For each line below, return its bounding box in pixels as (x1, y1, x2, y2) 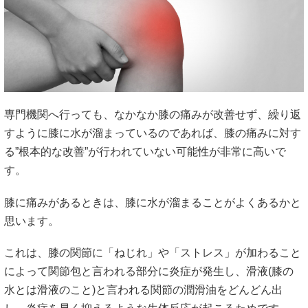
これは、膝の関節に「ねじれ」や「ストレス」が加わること (4, 246, 301, 258)
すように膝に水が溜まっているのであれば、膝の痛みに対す (4, 127, 301, 140)
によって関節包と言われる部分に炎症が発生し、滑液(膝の (4, 265, 294, 277)
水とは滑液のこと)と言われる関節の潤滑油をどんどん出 (4, 283, 283, 296)
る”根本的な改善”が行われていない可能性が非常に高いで (4, 146, 286, 158)
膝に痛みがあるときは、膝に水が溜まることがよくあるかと (4, 196, 301, 208)
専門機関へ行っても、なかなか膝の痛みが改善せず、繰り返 (4, 109, 301, 121)
